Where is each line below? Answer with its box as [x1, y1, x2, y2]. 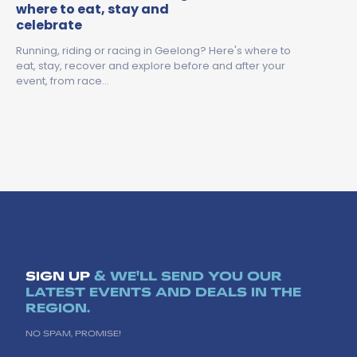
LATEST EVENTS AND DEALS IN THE [25, 282, 301, 300]
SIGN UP [25, 266, 90, 284]
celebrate [16, 15, 82, 34]
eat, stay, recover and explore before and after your [16, 57, 285, 73]
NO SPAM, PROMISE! [25, 328, 121, 338]
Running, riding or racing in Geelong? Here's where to [16, 42, 291, 58]
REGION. [25, 298, 90, 316]
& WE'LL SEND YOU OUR [90, 266, 282, 284]
